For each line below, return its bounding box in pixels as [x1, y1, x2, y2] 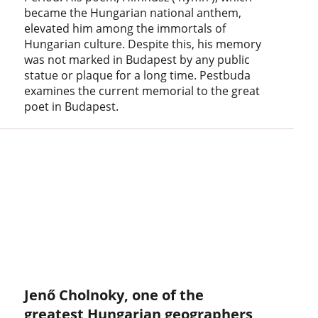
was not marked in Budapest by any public [24, 51, 251, 67]
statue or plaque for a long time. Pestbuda [24, 67, 251, 83]
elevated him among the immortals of [24, 20, 226, 36]
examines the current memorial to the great [24, 82, 261, 99]
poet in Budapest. [24, 98, 119, 114]
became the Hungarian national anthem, [24, 4, 242, 21]
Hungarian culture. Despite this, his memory [24, 35, 262, 52]
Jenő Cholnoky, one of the [24, 285, 204, 305]
